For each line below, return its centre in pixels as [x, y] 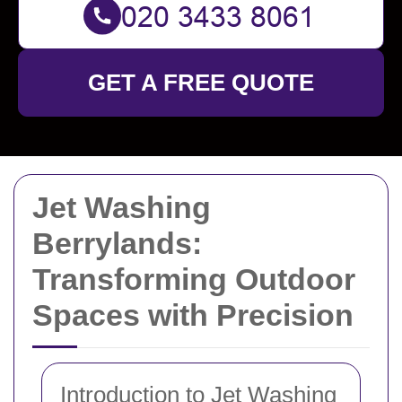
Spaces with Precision [193, 315]
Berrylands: [117, 243]
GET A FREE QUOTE [201, 83]
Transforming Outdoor [194, 279]
